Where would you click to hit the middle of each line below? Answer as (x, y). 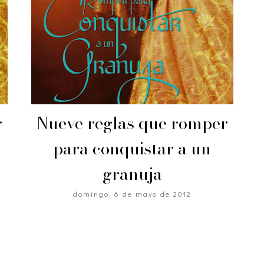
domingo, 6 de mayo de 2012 (132, 194)
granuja (132, 173)
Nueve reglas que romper (132, 123)
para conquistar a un (132, 148)
